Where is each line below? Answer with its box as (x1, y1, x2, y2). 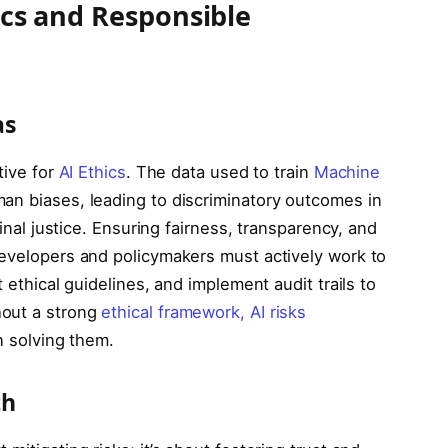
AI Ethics (58, 162, 126, 183)
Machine (313, 162, 381, 183)
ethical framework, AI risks (101, 302, 307, 323)
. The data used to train (125, 162, 314, 183)
